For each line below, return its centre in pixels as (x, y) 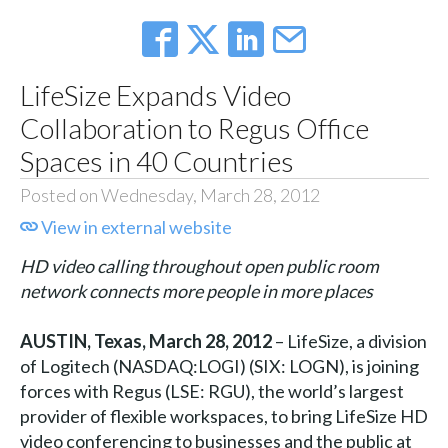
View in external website (134, 227)
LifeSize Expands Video (155, 95)
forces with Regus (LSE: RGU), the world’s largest (211, 391)
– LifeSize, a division (349, 341)
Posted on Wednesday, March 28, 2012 (169, 195)
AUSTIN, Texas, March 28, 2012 (145, 341)
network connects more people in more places (196, 291)
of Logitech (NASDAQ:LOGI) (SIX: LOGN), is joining (219, 366)
